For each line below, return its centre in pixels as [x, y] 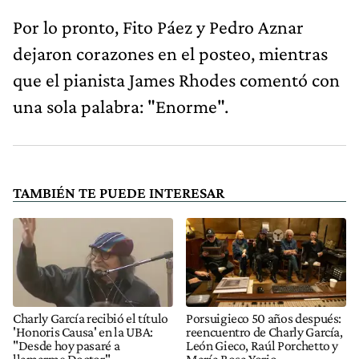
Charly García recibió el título [91, 318]
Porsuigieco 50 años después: [264, 318]
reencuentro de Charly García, [264, 332]
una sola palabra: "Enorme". [121, 106]
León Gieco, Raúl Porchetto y [262, 345]
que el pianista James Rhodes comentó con [176, 79]
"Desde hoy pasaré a [67, 345]
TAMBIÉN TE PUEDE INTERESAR [119, 192]
